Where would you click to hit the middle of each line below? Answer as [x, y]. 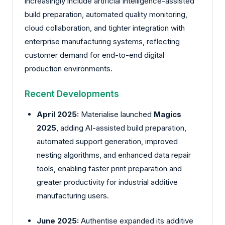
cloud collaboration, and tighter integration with [105, 28]
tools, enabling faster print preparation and [109, 169]
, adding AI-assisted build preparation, [121, 128]
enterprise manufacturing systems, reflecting [102, 41]
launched [136, 115]
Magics [167, 115]
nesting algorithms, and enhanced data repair [114, 155]
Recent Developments [72, 94]
